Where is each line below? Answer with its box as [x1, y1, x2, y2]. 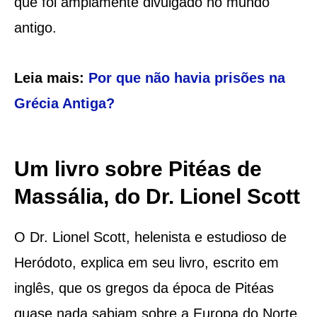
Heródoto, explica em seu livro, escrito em [13, 254, 279, 270]
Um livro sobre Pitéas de [13, 156, 262, 180]
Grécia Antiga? [13, 95, 115, 111]
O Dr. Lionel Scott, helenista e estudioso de [13, 229, 287, 245]
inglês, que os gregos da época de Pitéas [13, 279, 274, 296]
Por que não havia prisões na [88, 69, 285, 86]
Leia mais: [13, 69, 88, 86]
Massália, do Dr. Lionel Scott [13, 184, 300, 208]
